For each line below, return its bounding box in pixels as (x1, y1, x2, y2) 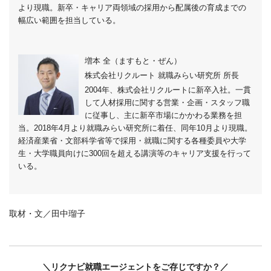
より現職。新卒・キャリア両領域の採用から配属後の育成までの (18, 2, 246, 12)
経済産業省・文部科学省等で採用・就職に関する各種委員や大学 (18, 135, 246, 145)
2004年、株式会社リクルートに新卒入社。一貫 (85, 85, 251, 94)
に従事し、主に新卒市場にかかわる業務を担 (85, 110, 242, 120)
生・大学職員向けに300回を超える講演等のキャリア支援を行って (18, 148, 251, 158)
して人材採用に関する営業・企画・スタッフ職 (85, 97, 250, 107)
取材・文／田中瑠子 (9, 208, 85, 218)
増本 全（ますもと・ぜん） (85, 56, 181, 65)
